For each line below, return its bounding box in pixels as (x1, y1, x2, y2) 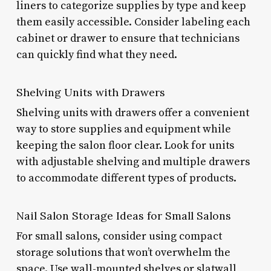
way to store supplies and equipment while (16, 122, 231, 136)
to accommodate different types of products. (16, 171, 237, 185)
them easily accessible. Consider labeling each (16, 15, 250, 29)
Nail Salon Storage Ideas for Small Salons (16, 208, 231, 223)
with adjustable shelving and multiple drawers (16, 154, 250, 169)
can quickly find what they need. (16, 47, 177, 62)
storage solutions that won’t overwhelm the (16, 245, 230, 260)
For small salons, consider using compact (16, 229, 222, 243)
